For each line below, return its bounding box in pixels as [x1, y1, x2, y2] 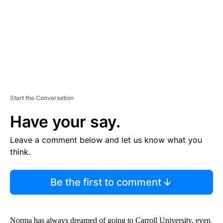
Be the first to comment [50, 176, 161, 188]
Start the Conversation [10, 94, 74, 102]
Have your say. [10, 111, 120, 131]
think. [10, 146, 30, 157]
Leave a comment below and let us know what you [10, 134, 202, 145]
